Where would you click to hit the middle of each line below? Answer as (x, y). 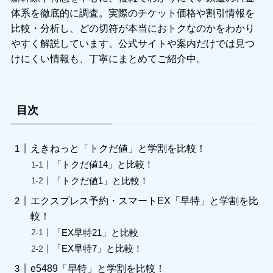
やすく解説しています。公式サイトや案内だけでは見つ (133, 44)
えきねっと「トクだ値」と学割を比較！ (119, 148)
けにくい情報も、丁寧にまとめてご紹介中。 (108, 59)
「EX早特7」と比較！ (98, 249)
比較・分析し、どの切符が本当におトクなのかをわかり (133, 28)
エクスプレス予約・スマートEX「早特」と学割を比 (145, 200)
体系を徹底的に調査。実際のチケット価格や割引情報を (133, 13)
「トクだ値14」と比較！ (103, 165)
